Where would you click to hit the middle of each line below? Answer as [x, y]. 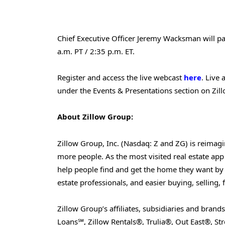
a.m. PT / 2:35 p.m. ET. [97, 51]
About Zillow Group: [95, 117]
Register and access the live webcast [121, 78]
